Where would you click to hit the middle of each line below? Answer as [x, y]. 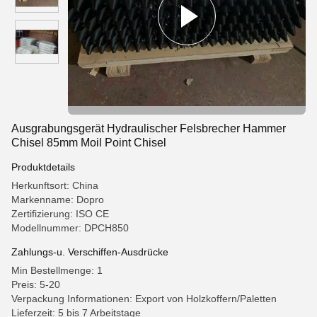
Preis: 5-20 [36, 284]
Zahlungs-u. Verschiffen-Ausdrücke [90, 252]
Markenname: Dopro [58, 200]
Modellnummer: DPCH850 [70, 228]
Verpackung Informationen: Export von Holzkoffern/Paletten [144, 299]
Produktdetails [43, 167]
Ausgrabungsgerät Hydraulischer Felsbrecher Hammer [149, 128]
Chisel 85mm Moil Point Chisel [89, 143]
